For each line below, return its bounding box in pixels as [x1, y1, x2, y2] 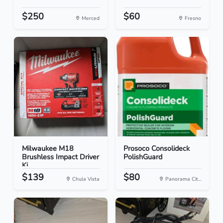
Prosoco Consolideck [123, 143, 190, 154]
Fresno [183, 14, 201, 22]
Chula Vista [71, 175, 100, 183]
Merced [80, 14, 100, 22]
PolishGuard [123, 152, 162, 162]
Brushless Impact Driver [22, 152, 99, 162]
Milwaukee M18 [22, 143, 74, 154]
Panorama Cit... [164, 175, 201, 183]
